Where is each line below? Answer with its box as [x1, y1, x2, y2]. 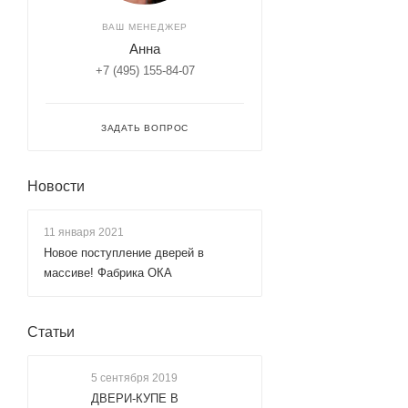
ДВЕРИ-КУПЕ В [91, 391, 178, 405]
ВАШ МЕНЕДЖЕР [101, 21, 189, 32]
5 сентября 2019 [91, 371, 178, 384]
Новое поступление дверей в [44, 245, 204, 260]
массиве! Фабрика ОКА [44, 265, 172, 280]
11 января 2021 [44, 225, 124, 239]
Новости [27, 178, 85, 194]
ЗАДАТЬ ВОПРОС [100, 122, 189, 133]
